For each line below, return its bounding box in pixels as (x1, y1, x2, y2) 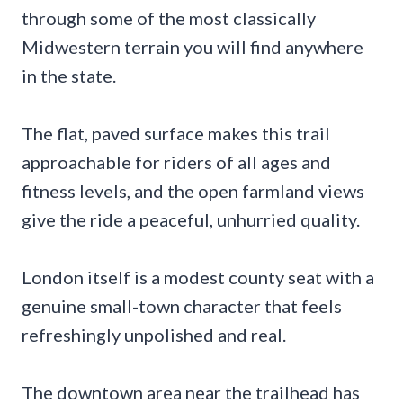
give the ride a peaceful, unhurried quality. (22, 208, 360, 230)
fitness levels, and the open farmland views (22, 179, 364, 201)
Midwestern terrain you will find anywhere (22, 35, 363, 58)
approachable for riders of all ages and (22, 150, 331, 173)
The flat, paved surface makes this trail (22, 121, 330, 144)
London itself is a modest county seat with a (22, 265, 374, 288)
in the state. (22, 64, 116, 86)
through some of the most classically (22, 6, 316, 29)
